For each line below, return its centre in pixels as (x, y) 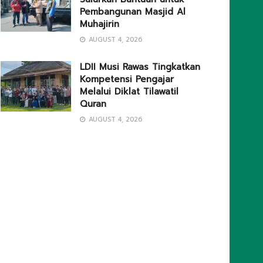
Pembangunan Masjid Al (133, 12)
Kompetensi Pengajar (127, 80)
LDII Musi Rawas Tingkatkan (140, 67)
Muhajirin (100, 24)
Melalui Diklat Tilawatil (129, 92)
